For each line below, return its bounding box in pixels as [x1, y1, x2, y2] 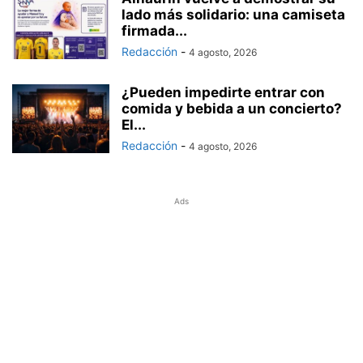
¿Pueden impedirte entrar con [122, 83, 325, 100]
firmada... [122, 22, 187, 39]
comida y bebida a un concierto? [122, 100, 342, 117]
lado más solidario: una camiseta [122, 6, 345, 23]
